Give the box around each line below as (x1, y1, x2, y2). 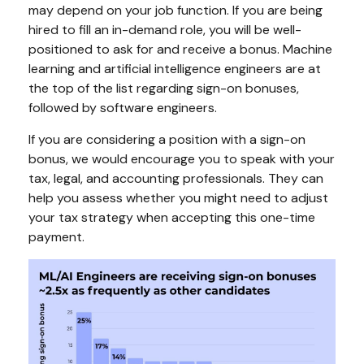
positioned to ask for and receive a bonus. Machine (28, 41, 332, 58)
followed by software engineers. (28, 99, 217, 117)
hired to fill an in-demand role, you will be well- (28, 21, 301, 39)
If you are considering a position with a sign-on (28, 131, 305, 149)
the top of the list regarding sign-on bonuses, (28, 80, 299, 97)
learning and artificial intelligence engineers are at (28, 60, 321, 78)
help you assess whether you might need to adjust (28, 189, 328, 207)
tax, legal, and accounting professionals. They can (28, 170, 323, 188)
